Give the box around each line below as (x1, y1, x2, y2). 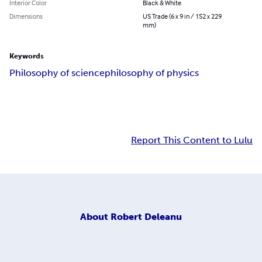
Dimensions (9, 12, 43, 21)
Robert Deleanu (111, 211, 182, 222)
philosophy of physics (105, 67, 199, 79)
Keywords (9, 52, 44, 61)
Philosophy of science (9, 67, 105, 79)
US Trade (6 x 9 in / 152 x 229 (143, 12, 222, 21)
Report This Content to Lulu (131, 135, 253, 146)
